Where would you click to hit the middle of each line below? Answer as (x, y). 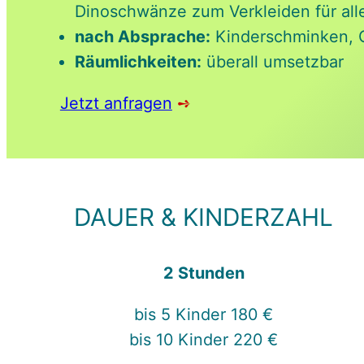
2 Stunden (204, 273)
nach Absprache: (142, 36)
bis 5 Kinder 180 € (204, 314)
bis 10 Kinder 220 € (204, 339)
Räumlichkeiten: (138, 61)
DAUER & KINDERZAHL (204, 217)
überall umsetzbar (272, 61)
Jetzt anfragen (116, 103)
